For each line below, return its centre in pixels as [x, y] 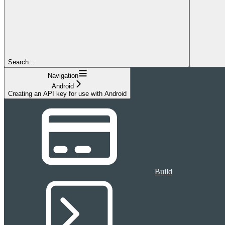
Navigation [63, 75]
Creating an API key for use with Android [67, 93]
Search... [21, 62]
